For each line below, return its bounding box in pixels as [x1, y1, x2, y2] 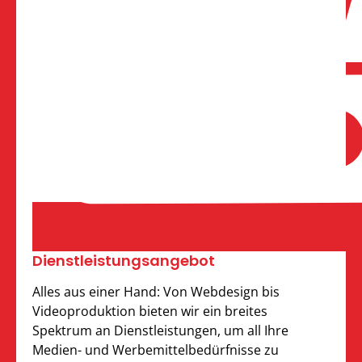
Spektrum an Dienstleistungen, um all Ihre [32, 321, 288, 339]
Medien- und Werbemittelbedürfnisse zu [32, 340, 279, 359]
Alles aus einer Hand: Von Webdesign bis [32, 282, 280, 301]
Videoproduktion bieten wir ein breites [32, 301, 267, 320]
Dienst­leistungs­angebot [32, 250, 215, 271]
